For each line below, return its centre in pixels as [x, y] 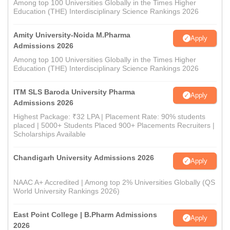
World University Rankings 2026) [66, 191]
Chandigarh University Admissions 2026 [84, 158]
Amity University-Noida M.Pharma [72, 35]
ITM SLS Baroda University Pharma [74, 92]
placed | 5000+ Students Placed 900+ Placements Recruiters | [114, 126]
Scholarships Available [50, 134]
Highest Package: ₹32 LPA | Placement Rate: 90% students [109, 117]
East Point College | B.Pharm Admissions [85, 215]
